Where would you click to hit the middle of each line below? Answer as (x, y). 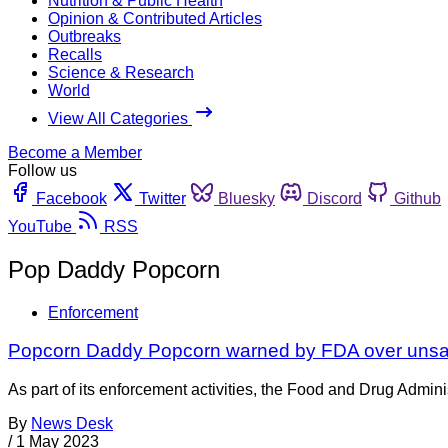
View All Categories (120, 118)
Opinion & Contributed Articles (155, 18)
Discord (334, 198)
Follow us (42, 170)
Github (417, 198)
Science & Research (121, 72)
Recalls (75, 54)
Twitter (162, 198)
